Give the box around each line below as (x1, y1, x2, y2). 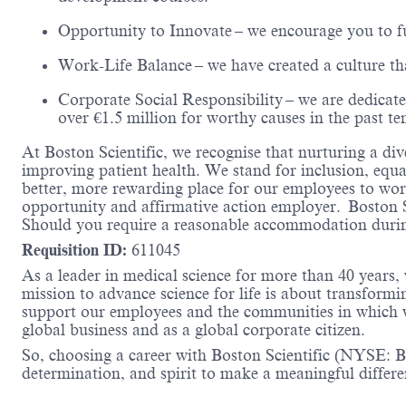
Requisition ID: (22, 241, 131, 260)
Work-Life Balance (58, 56, 192, 75)
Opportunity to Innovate (58, 22, 232, 41)
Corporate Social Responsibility (58, 91, 283, 110)
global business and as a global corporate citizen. (22, 321, 365, 340)
